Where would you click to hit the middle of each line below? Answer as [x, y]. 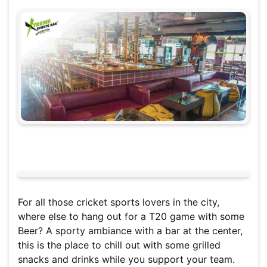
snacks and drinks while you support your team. [126, 259]
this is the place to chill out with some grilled [119, 245]
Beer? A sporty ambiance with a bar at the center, [130, 230]
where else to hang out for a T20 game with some [131, 216]
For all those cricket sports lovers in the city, [119, 202]
